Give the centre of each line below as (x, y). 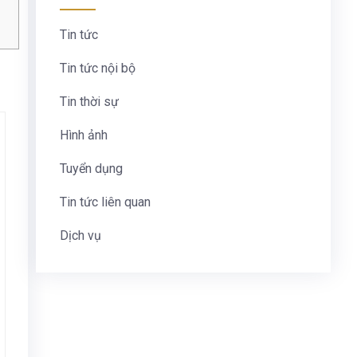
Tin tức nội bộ (97, 68)
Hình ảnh (83, 135)
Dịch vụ (80, 235)
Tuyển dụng (91, 169)
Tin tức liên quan (105, 202)
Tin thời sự (89, 102)
